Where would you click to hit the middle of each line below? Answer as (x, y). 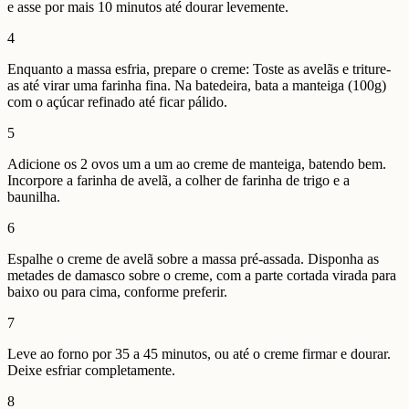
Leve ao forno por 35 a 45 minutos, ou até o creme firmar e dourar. (199, 353)
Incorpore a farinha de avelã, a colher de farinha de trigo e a (178, 180)
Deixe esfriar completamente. (91, 370)
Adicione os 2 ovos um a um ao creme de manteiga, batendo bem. (197, 163)
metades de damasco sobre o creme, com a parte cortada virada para (202, 275)
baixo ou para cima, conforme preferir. (117, 291)
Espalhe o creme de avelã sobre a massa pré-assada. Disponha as (193, 258)
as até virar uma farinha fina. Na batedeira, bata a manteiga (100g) (197, 85)
